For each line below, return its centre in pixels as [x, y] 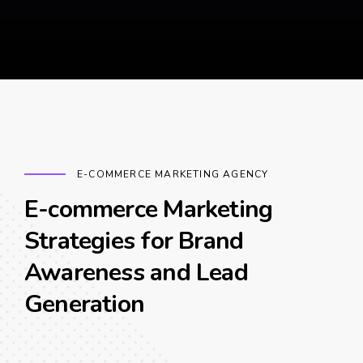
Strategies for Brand [134, 241]
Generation [85, 304]
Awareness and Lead [136, 272]
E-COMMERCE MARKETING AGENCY [173, 174]
